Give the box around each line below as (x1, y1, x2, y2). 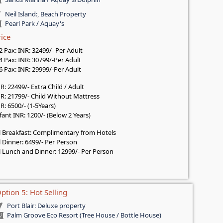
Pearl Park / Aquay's (4, 19, 64, 28)
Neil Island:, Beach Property (4, 9, 86, 19)
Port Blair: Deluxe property (6, 201, 86, 211)
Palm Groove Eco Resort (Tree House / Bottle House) (6, 211, 161, 220)
